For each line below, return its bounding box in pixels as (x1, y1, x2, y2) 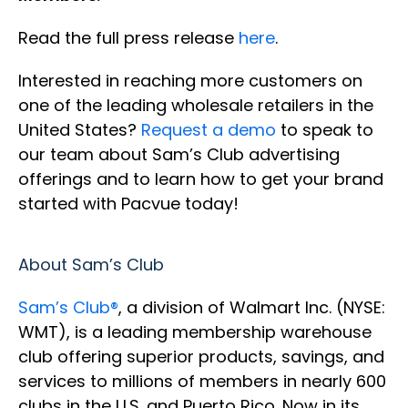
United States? (18, 118, 141, 142)
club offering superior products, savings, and (18, 345, 384, 369)
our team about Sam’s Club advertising (18, 143, 340, 167)
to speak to (276, 118, 373, 142)
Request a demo (141, 118, 276, 142)
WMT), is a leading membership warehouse (18, 321, 372, 344)
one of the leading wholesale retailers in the (18, 94, 373, 117)
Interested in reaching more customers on (18, 69, 362, 93)
